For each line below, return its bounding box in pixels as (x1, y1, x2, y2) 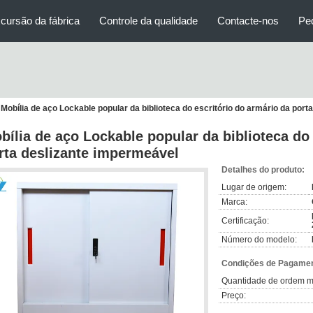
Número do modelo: (221, 235, 297, 245)
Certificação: (221, 216, 269, 226)
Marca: (221, 197, 247, 207)
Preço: (221, 291, 246, 300)
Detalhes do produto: (221, 165, 305, 175)
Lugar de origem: (221, 182, 286, 192)
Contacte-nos (217, 15, 279, 27)
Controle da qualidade (99, 15, 198, 27)
